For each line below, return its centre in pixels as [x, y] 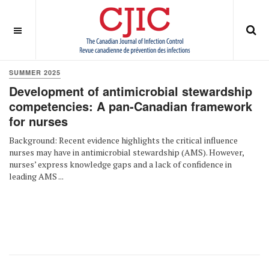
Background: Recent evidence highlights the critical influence [123, 140]
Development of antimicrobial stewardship [131, 91]
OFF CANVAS [45, 28]
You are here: [37, 47]
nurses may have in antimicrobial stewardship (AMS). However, [126, 152]
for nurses [38, 121]
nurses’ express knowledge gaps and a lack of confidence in [120, 164]
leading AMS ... [36, 176]
